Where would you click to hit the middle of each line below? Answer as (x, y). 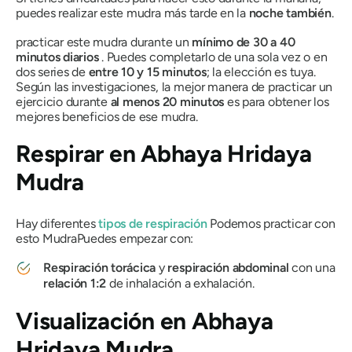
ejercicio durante (63, 102)
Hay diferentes (57, 224)
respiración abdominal (228, 268)
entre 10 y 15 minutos (147, 72)
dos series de (52, 72)
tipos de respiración (153, 224)
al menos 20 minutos (167, 102)
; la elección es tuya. (261, 72)
